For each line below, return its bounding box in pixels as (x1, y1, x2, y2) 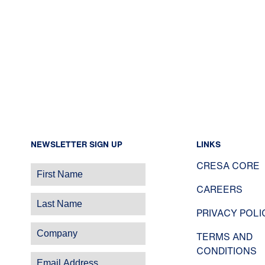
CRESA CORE (196, 159, 260, 173)
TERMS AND (196, 230, 253, 244)
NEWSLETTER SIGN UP (31, 138, 122, 150)
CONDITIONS (196, 244, 257, 258)
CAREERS (196, 182, 243, 196)
